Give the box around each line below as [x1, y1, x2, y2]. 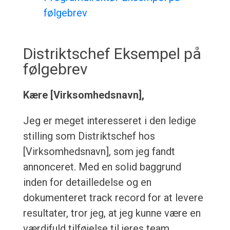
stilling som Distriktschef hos [23, 130, 155, 143]
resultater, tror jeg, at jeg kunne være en [23, 207, 201, 220]
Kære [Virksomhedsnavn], [23, 89, 144, 102]
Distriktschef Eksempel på [23, 45, 201, 63]
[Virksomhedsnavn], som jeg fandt [23, 145, 175, 158]
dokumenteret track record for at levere [23, 191, 203, 204]
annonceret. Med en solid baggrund [23, 161, 181, 174]
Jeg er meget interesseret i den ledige [23, 114, 196, 127]
